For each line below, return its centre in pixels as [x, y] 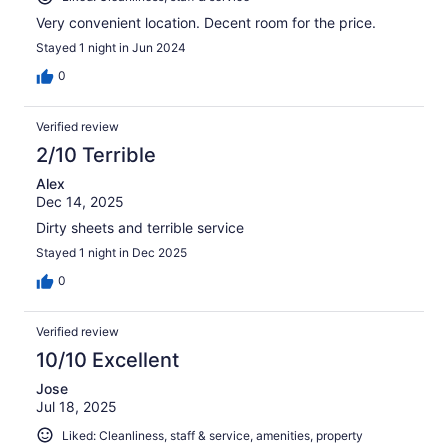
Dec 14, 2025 [80, 201]
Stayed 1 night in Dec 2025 [111, 252]
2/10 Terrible [96, 154]
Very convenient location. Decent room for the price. [206, 22]
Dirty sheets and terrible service [140, 227]
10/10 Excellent [107, 359]
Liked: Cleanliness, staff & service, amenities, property [212, 435]
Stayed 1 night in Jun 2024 [111, 47]
